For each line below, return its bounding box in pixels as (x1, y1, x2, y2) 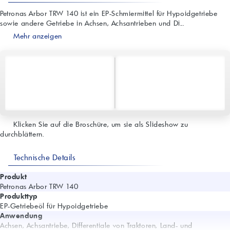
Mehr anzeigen (11, 31, 62, 41)
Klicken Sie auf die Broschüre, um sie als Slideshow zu (11, 120, 188, 129)
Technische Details (11, 152, 76, 163)
